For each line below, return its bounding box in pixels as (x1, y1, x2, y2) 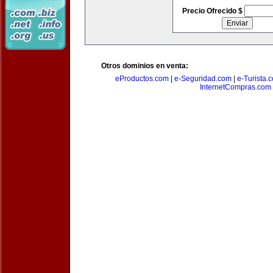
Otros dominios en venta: (101, 62, 188, 70)
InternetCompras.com (199, 83, 271, 91)
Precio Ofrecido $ (182, 7, 244, 15)
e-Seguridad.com (174, 74, 232, 83)
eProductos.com (115, 74, 169, 83)
